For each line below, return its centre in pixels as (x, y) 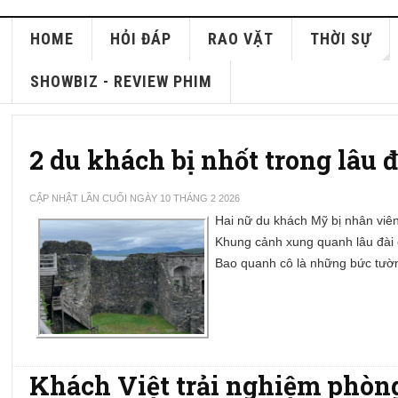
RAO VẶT (241, 39)
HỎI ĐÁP (141, 39)
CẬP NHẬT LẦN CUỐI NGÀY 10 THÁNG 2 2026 (135, 198)
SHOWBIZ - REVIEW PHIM (122, 81)
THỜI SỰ (341, 39)
